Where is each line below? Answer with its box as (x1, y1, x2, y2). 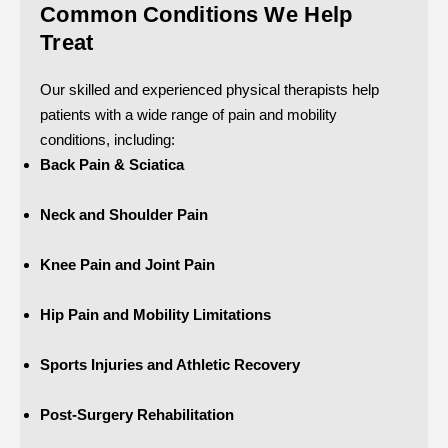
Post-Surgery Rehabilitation (40, 405, 234, 423)
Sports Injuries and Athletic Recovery (40, 355, 300, 373)
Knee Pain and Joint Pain (40, 255, 215, 273)
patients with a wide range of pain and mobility (40, 105, 337, 123)
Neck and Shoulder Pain (40, 205, 208, 223)
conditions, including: (40, 130, 175, 148)
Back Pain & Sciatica (40, 155, 184, 173)
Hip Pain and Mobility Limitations (40, 305, 271, 323)
